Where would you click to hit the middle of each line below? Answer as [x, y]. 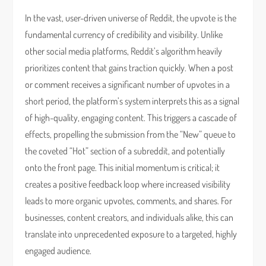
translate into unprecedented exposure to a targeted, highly [131, 234]
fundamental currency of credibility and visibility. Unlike [124, 34]
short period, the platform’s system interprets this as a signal [132, 101]
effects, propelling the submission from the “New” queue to [131, 134]
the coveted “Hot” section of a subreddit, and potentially [125, 151]
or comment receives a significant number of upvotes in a [128, 84]
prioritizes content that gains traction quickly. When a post [129, 68]
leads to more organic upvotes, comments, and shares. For [129, 201]
